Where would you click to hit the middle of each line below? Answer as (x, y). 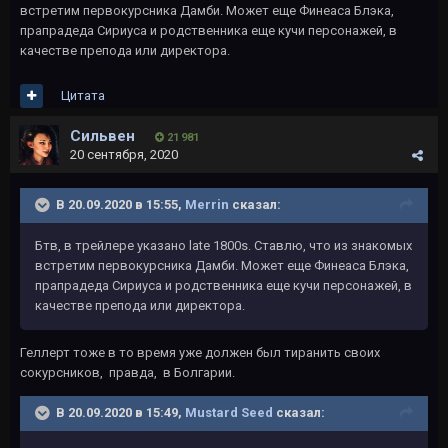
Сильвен (102, 136)
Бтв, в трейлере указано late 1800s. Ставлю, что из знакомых (223, 245)
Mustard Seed (229, 412)
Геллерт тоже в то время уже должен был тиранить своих (200, 352)
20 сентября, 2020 (124, 154)
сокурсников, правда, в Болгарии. (129, 372)
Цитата (83, 95)
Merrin (207, 204)
